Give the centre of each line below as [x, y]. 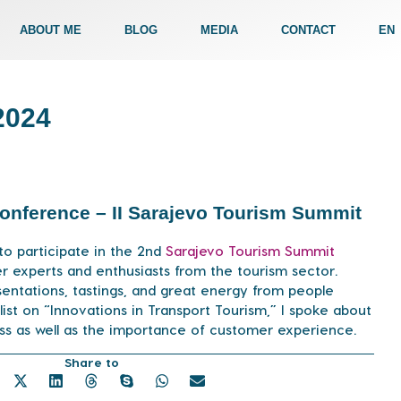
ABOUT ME [51, 30]
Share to [91, 363]
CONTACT [308, 30]
